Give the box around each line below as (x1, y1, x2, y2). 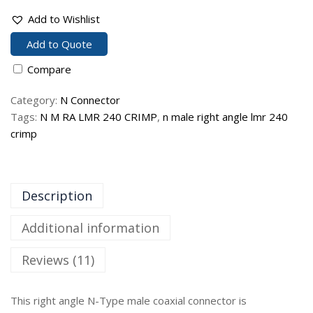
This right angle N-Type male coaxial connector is (10, 293, 247, 308)
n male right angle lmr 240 (163, 110, 288, 124)
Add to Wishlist (28, 11, 100, 26)
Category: (10, 93, 60, 108)
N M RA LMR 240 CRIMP (40, 110, 157, 124)
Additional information (22, 219, 159, 237)
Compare (27, 62, 71, 77)
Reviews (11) (22, 252, 94, 269)
